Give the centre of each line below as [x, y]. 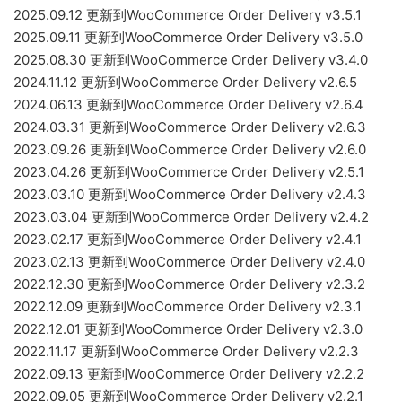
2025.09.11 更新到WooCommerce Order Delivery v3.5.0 [188, 37]
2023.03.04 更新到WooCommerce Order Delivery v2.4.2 [191, 216]
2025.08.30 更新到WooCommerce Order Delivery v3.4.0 [191, 59]
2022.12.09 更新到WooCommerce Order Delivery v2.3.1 [188, 306]
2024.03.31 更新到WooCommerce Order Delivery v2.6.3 [190, 127]
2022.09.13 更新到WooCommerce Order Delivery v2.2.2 [189, 373]
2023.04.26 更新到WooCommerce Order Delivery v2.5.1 [189, 171]
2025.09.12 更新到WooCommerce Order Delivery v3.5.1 [188, 14]
